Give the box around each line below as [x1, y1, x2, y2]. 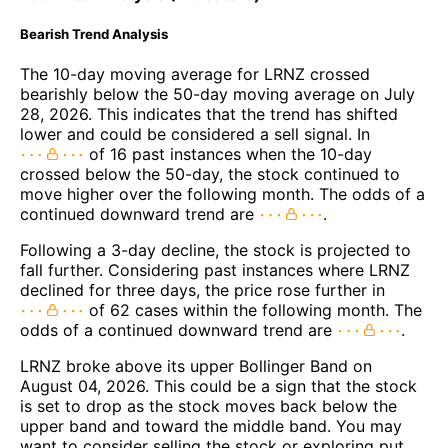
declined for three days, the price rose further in [20, 280, 385, 301]
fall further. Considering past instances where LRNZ [20, 260, 410, 281]
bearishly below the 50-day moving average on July [20, 84, 415, 105]
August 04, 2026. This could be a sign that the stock [20, 376, 417, 397]
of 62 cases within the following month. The [84, 300, 422, 321]
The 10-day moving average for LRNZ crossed [20, 64, 370, 85]
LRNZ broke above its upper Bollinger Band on [20, 356, 372, 377]
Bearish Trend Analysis [20, 25, 168, 42]
